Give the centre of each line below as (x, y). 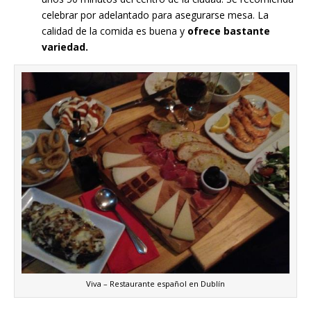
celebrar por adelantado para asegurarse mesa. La (155, 15)
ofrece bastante (229, 31)
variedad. (65, 47)
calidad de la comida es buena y (115, 31)
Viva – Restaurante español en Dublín (155, 283)
